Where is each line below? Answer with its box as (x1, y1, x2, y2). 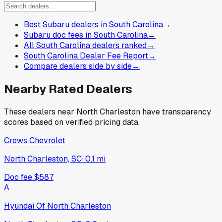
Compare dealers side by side (24, 61, 132, 72)
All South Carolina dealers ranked (24, 40, 147, 51)
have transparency (140, 107, 211, 117)
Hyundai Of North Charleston (4, 201, 111, 212)
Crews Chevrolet (4, 135, 65, 146)
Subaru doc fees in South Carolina (24, 30, 148, 41)
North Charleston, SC (4, 154, 82, 165)
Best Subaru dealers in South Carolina (24, 19, 163, 30)
